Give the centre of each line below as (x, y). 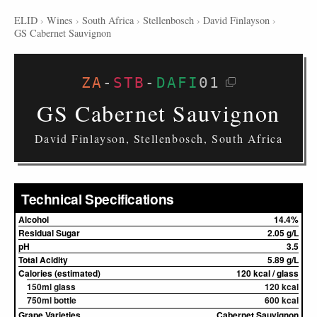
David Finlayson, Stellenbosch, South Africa (158, 138)
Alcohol (34, 219)
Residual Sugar (49, 233)
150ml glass (51, 287)
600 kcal (282, 300)
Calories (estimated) (59, 273)
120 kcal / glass (267, 273)
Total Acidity (43, 260)
